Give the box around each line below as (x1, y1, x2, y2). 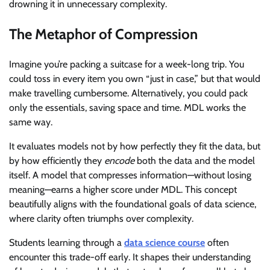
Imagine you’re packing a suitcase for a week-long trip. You (9, 58, 244, 70)
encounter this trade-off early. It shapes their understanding (9, 251, 251, 263)
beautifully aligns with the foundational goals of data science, (9, 198, 256, 210)
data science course (124, 236, 205, 248)
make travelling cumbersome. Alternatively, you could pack (9, 87, 248, 99)
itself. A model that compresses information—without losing (9, 169, 251, 181)
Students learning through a (9, 236, 124, 248)
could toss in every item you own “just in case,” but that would (9, 72, 260, 84)
